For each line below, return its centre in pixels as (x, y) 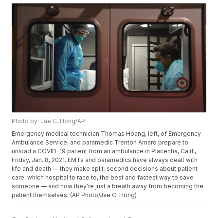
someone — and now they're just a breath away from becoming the (108, 186)
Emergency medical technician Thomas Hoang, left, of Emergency (107, 134)
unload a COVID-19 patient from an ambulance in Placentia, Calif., (104, 151)
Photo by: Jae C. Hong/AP (49, 121)
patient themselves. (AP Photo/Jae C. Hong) (74, 195)
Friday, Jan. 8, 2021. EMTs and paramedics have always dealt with (105, 160)
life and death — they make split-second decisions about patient (105, 169)
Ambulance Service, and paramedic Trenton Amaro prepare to (100, 143)
